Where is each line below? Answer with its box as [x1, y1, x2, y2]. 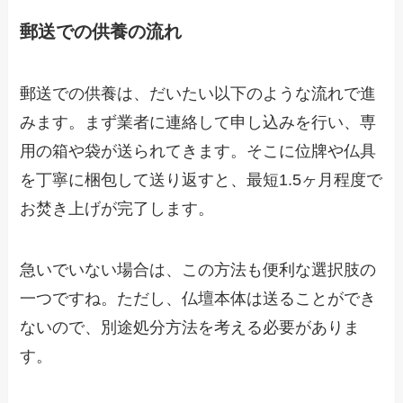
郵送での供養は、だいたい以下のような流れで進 [20, 84, 377, 103]
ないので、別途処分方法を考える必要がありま [20, 318, 361, 336]
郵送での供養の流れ [20, 21, 183, 41]
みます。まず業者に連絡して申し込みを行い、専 [20, 112, 377, 131]
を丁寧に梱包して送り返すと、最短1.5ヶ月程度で [20, 170, 383, 189]
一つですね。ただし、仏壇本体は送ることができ [20, 289, 377, 308]
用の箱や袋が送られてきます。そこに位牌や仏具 [20, 141, 377, 160]
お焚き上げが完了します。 [20, 199, 215, 218]
